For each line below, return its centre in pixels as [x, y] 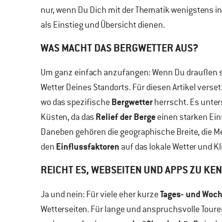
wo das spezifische [76, 102]
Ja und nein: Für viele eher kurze [100, 194]
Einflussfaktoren [88, 146]
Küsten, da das [68, 117]
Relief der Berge [126, 117]
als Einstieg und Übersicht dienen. [103, 25]
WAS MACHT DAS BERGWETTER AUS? [119, 48]
